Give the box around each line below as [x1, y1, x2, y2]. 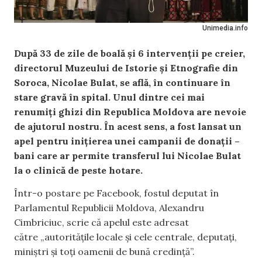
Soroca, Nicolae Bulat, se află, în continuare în [14, 77, 230, 88]
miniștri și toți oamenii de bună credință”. [14, 246, 195, 258]
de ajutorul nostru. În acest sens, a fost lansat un [14, 120, 242, 132]
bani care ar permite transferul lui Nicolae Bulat [14, 150, 241, 161]
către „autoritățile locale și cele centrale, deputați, [14, 231, 237, 243]
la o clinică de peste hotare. [14, 164, 143, 176]
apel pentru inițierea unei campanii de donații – [14, 135, 240, 147]
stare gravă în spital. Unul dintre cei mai [14, 91, 205, 103]
